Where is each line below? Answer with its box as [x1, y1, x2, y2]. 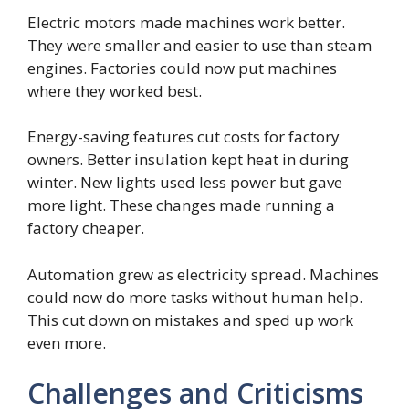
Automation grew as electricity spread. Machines [27, 263, 379, 285]
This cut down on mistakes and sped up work [27, 309, 353, 330]
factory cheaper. [27, 217, 144, 239]
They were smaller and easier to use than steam [27, 34, 372, 56]
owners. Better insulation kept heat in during [27, 149, 349, 171]
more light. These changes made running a [27, 194, 335, 216]
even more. [27, 331, 106, 353]
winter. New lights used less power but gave [27, 172, 342, 194]
